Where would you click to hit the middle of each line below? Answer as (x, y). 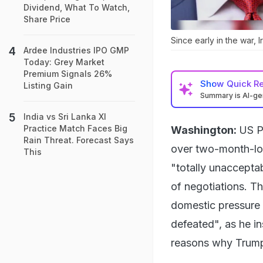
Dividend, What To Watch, (77, 7)
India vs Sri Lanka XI (65, 117)
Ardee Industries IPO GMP (76, 50)
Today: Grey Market (64, 62)
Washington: (204, 130)
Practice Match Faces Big (75, 128)
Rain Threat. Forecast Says (79, 140)
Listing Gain (48, 85)
